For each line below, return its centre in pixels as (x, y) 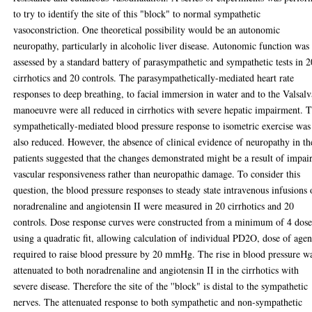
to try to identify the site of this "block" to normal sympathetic (137, 14)
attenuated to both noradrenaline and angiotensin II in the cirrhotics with (156, 270)
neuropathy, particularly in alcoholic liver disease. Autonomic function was (162, 46)
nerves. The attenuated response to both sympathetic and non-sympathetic (158, 302)
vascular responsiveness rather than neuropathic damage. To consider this (157, 174)
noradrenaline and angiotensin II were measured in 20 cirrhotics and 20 (154, 206)
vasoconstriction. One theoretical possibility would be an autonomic (147, 30)
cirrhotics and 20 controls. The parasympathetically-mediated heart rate (154, 78)
